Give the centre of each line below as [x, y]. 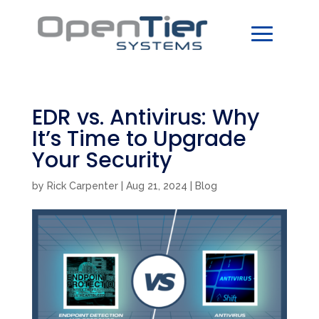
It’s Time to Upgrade [139, 138]
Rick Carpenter [82, 185]
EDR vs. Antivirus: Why [145, 117]
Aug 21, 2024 [156, 185]
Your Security [101, 160]
